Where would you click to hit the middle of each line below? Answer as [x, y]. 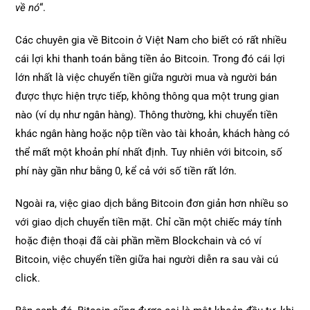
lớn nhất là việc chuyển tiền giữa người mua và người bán [146, 77]
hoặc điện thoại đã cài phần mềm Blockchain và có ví [139, 240]
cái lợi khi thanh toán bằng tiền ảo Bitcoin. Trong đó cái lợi [151, 58]
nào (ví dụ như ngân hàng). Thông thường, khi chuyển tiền [147, 115]
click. [28, 278]
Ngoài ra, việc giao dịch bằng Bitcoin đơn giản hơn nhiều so [152, 203]
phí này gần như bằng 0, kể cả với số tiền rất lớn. [126, 171]
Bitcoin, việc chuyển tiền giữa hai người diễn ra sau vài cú [147, 259]
